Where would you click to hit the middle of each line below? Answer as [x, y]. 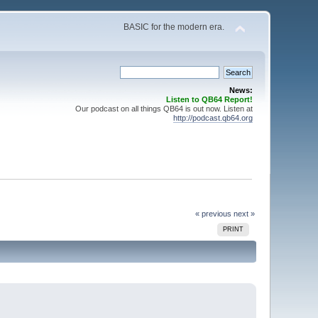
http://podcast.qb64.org [213, 118]
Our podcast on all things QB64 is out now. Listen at [164, 109]
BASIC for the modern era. [174, 27]
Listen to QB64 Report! [209, 99]
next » [244, 213]
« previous [213, 213]
